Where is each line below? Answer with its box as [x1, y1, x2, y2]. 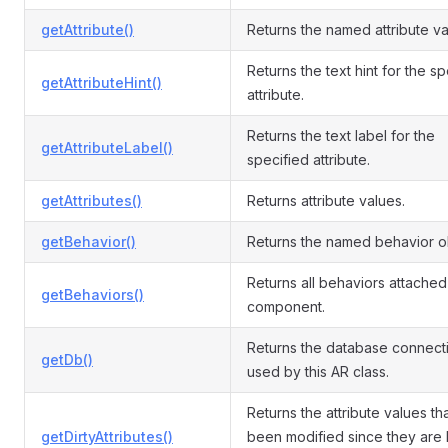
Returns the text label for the [247, 127, 435, 144]
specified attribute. [247, 151, 370, 168]
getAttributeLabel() [41, 139, 173, 156]
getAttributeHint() [41, 74, 162, 91]
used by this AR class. [247, 363, 389, 380]
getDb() [41, 351, 93, 368]
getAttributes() [41, 192, 142, 209]
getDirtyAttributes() [41, 428, 173, 445]
